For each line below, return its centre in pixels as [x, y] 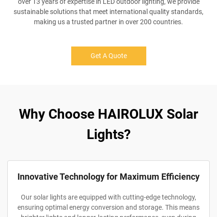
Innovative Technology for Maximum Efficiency [108, 177]
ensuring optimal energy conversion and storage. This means [108, 207]
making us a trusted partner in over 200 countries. [108, 22]
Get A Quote [108, 56]
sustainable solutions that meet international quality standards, [108, 12]
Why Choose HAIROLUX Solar [108, 114]
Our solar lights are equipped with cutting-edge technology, [108, 197]
